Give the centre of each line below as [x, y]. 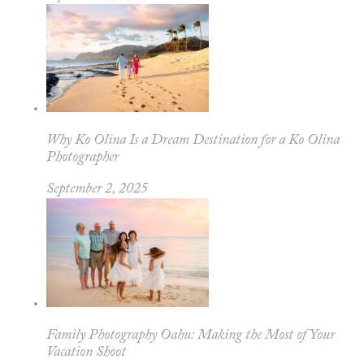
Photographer [82, 157]
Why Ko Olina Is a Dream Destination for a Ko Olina [193, 140]
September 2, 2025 [97, 189]
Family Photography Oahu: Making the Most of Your [190, 335]
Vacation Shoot [86, 352]
